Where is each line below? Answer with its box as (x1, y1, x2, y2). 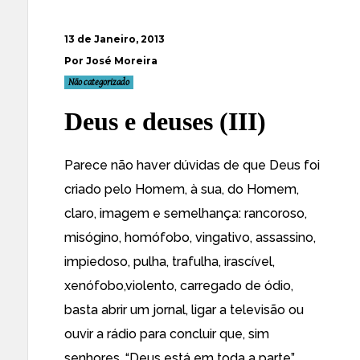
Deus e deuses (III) (64, 107, 266, 136)
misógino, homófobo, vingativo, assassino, (64, 230, 316, 245)
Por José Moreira (64, 55, 157, 67)
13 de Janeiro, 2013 (64, 33, 165, 45)
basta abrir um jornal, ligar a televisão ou (64, 302, 304, 317)
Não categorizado (68, 77, 129, 88)
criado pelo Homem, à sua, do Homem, (64, 182, 299, 197)
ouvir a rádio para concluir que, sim (64, 326, 269, 342)
